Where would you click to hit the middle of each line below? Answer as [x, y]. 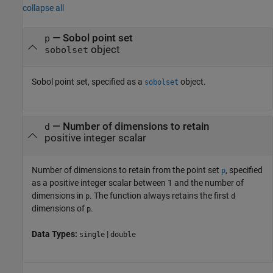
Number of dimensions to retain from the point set [126, 170]
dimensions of [59, 209]
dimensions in [58, 196]
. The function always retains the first [160, 196]
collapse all [43, 8]
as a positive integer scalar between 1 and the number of [138, 183]
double [123, 235]
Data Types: [55, 234]
